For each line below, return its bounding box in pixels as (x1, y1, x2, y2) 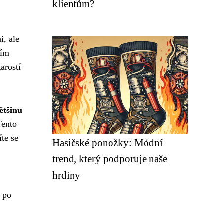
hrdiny (52, 169, 80, 181)
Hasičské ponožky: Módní (52, 137, 163, 148)
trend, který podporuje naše (52, 153, 167, 164)
